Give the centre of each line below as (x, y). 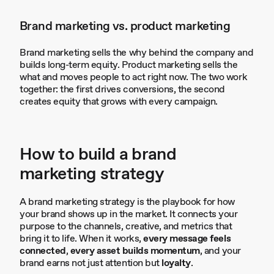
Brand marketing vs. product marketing (125, 27)
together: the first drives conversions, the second (122, 90)
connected (43, 251)
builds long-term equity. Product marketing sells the (129, 65)
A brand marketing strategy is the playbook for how (127, 202)
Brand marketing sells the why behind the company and (137, 53)
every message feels (187, 239)
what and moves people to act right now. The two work (134, 77)
